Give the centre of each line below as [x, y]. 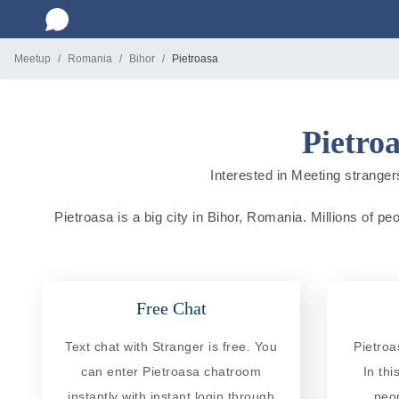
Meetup [33, 59]
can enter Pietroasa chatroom [171, 371]
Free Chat [171, 308]
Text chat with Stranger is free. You [171, 346]
